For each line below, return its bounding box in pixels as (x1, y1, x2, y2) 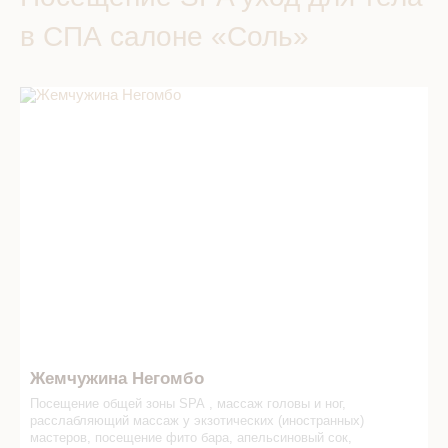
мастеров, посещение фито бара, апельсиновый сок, (30, 430, 352, 446)
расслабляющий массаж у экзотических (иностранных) (30, 413, 364, 429)
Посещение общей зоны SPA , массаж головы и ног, (30, 396, 346, 412)
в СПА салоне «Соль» (20, 21, 309, 52)
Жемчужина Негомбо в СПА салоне (20, 86, 266, 103)
